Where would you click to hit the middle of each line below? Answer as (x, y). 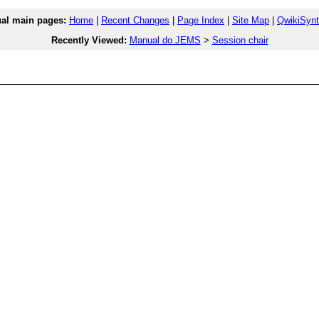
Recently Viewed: (89, 40)
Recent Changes (135, 20)
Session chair (240, 40)
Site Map (251, 20)
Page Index (201, 20)
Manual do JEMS (165, 40)
